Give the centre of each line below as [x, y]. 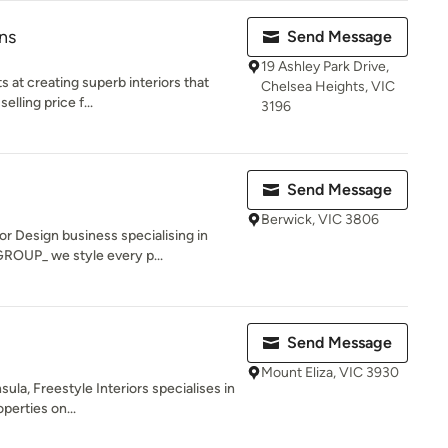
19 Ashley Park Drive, [325, 66]
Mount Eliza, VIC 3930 [330, 372]
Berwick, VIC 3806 [320, 219]
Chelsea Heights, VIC [328, 86]
